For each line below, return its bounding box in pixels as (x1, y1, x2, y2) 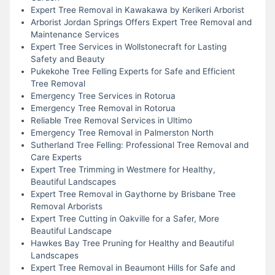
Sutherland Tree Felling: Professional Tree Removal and (30, 139, 249, 150)
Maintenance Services (30, 29, 119, 39)
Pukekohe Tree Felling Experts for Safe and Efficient (30, 66, 235, 76)
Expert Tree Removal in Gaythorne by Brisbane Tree (30, 188, 236, 199)
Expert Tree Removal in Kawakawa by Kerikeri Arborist (30, 4, 244, 15)
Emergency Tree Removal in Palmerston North (30, 127, 214, 137)
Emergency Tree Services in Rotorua (30, 90, 176, 101)
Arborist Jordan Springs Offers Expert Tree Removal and (30, 17, 252, 27)
